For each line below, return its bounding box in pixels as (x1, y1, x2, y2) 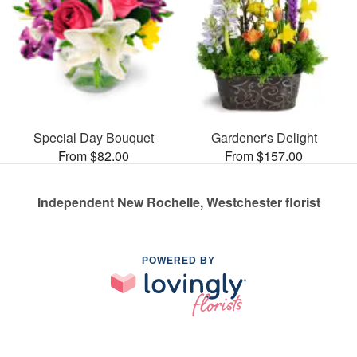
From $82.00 (57, 146, 129, 165)
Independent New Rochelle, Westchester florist (37, 192, 320, 211)
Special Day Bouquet (33, 127, 154, 147)
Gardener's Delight (210, 127, 317, 147)
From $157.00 (225, 146, 303, 165)
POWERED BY (142, 254, 215, 266)
